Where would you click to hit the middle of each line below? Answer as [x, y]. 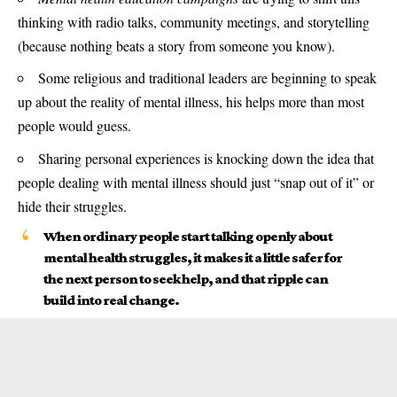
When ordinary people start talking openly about [187, 237]
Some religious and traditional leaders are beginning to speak [207, 78]
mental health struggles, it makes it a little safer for [192, 258]
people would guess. [74, 126]
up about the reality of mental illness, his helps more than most [191, 102]
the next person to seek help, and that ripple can [185, 279]
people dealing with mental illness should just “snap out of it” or [196, 182]
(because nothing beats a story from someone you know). [176, 45]
